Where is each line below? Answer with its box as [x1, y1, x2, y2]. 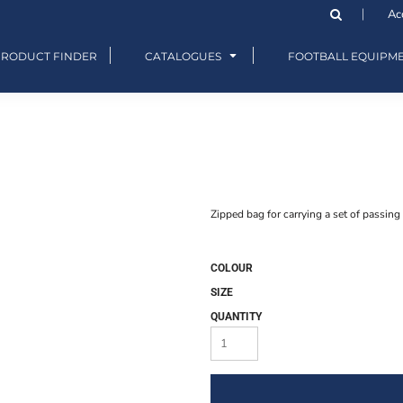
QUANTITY [210, 310, 262, 324]
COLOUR [210, 262, 253, 275]
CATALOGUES [145, 49, 224, 63]
